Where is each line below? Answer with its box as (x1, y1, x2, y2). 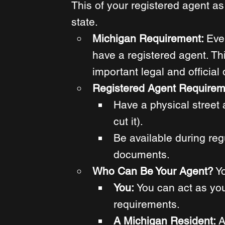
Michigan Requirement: (92, 32, 206, 45)
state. (71, 16, 100, 29)
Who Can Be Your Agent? (92, 165, 213, 178)
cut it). (114, 115, 143, 128)
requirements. (114, 198, 182, 211)
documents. (114, 148, 172, 161)
